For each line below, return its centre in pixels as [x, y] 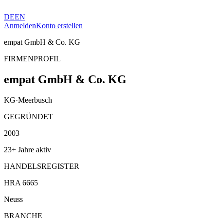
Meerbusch [35, 100]
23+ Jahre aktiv [27, 149]
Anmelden [20, 26]
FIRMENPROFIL [32, 59]
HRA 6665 [21, 182]
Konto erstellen [59, 26]
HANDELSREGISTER [42, 166]
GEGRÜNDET [28, 116]
